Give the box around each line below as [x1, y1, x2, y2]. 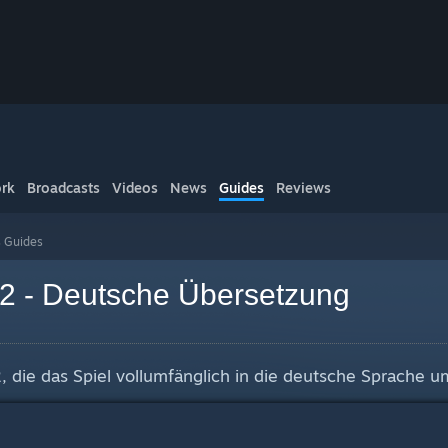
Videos [112, 179, 158, 196]
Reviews [276, 179, 331, 196]
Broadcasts [27, 179, 100, 196]
